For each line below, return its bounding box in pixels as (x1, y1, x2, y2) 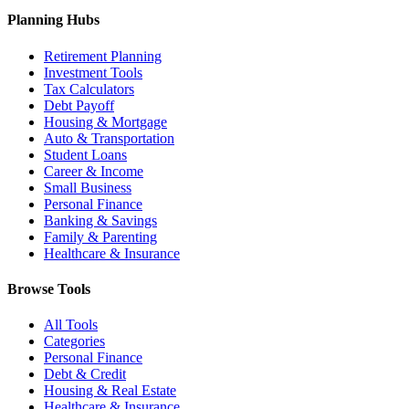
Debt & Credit (44, 366, 126, 383)
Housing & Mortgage (44, 113, 167, 130)
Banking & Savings (44, 212, 157, 228)
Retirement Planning (44, 47, 162, 64)
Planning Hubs (7, 12, 100, 28)
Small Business (44, 179, 131, 195)
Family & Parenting (44, 228, 157, 245)
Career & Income (44, 163, 143, 179)
